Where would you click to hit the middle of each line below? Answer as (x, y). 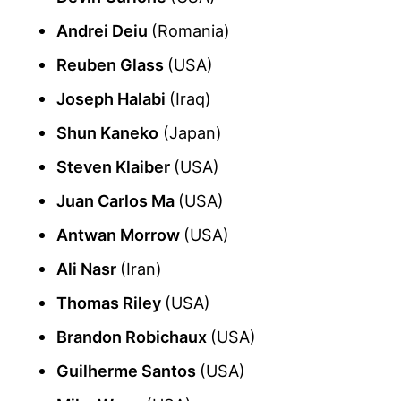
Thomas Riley (111, 303)
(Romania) (191, 31)
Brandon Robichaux (133, 337)
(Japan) (190, 133)
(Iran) (141, 269)
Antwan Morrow (120, 235)
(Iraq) (190, 99)
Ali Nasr (88, 269)
